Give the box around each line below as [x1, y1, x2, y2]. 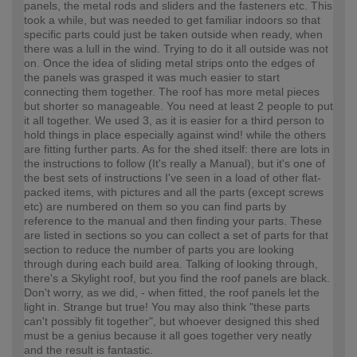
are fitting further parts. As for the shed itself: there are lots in [24, 143, 330, 156]
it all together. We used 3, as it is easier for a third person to [24, 114, 324, 127]
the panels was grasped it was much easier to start [24, 71, 280, 84]
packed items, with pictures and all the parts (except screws [24, 186, 324, 199]
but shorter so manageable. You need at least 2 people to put [24, 100, 333, 113]
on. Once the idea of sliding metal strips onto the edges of [24, 57, 315, 70]
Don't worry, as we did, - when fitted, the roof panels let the [24, 286, 320, 300]
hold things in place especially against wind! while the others [24, 128, 326, 142]
